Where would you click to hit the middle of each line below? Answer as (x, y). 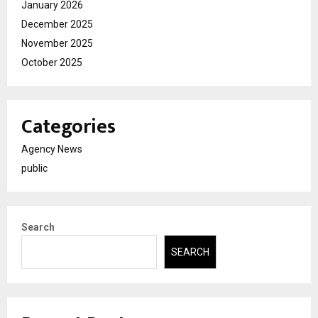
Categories (68, 126)
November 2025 (57, 43)
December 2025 (57, 24)
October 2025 (52, 62)
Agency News (52, 149)
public (34, 168)
